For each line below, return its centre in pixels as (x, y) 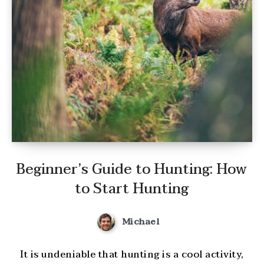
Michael (141, 222)
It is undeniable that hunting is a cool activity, (132, 254)
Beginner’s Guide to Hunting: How (132, 170)
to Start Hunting (132, 189)
